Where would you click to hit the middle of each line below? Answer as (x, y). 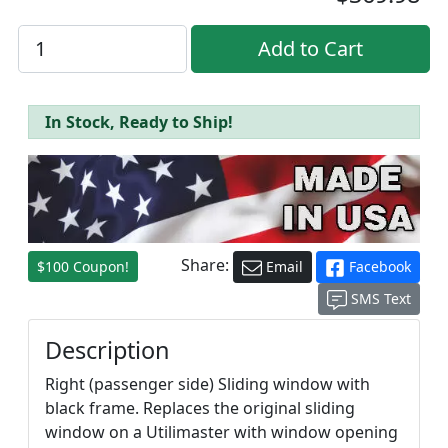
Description (107, 350)
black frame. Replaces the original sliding (200, 408)
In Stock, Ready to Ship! (139, 122)
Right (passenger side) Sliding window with (207, 384)
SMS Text (379, 299)
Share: (207, 265)
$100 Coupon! (83, 266)
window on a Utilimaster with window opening (221, 432)
